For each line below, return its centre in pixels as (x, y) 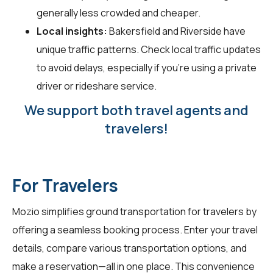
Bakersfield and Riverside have (176, 31)
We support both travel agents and (136, 110)
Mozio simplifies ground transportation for (108, 211)
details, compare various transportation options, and (129, 248)
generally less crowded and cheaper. (119, 12)
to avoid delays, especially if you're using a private (147, 67)
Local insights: (72, 31)
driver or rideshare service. (97, 86)
